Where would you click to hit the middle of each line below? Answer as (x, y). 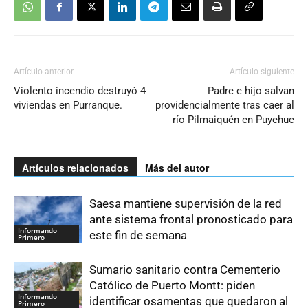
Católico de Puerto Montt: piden (172, 286)
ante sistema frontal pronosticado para (191, 220)
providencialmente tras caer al (225, 106)
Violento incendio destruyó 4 (80, 91)
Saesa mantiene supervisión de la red (186, 204)
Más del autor (177, 168)
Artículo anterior (44, 72)
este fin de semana (138, 235)
